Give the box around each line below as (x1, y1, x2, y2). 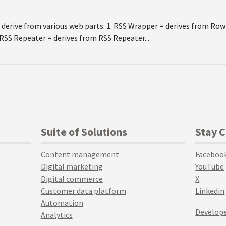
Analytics (40, 210, 73, 220)
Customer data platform (40, 186, 126, 196)
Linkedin (195, 186, 225, 196)
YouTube (195, 161, 224, 172)
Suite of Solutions (40, 125, 127, 139)
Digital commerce (40, 174, 103, 184)
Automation (40, 198, 83, 208)
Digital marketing (40, 161, 103, 172)
